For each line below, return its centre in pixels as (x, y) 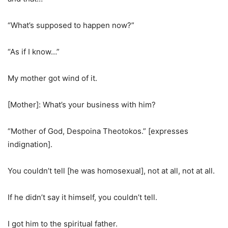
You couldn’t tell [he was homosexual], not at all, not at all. (111, 171)
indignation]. (30, 144)
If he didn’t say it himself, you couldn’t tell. (82, 197)
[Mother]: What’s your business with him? (82, 105)
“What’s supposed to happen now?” (71, 25)
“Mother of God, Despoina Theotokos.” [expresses (98, 131)
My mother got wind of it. (52, 78)
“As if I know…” (34, 52)
